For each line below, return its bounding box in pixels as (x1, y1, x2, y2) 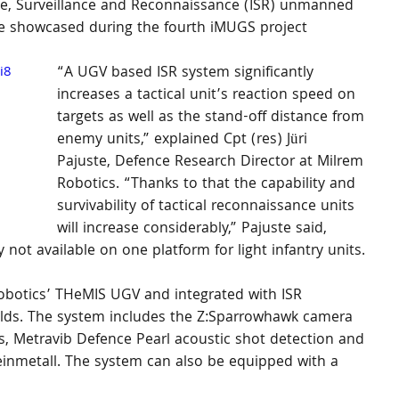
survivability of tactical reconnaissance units (57, 195, 359, 219)
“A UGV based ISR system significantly (57, 61, 318, 85)
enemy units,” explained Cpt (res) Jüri (57, 128, 312, 152)
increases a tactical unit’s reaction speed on (57, 84, 360, 108)
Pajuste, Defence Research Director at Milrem (57, 151, 368, 175)
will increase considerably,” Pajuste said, (57, 217, 331, 241)
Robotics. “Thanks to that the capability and (57, 173, 360, 197)
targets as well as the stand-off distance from (57, 106, 369, 130)
